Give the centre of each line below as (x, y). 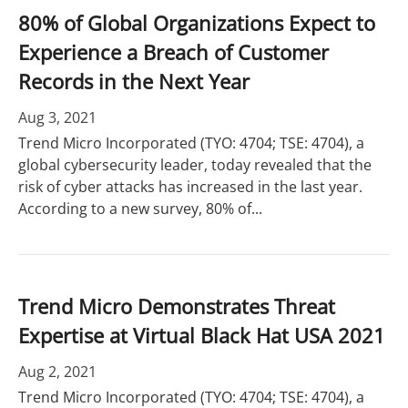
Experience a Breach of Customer (173, 52)
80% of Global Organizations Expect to (197, 23)
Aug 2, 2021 (57, 372)
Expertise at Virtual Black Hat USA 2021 (202, 335)
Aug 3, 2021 (57, 117)
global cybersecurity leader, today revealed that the (195, 165)
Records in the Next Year (134, 81)
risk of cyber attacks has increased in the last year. (190, 187)
